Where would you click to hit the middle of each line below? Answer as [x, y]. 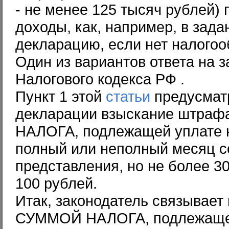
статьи [128, 96]
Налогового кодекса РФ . [100, 79]
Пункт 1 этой [61, 96]
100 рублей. [56, 183]
